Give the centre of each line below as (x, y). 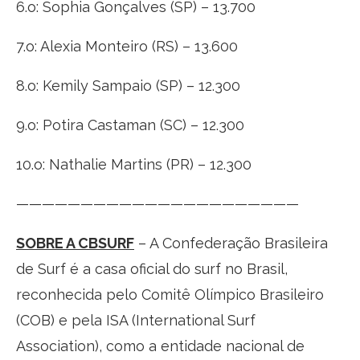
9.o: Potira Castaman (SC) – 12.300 (130, 125)
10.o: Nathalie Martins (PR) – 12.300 (134, 164)
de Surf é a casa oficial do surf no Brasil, (152, 268)
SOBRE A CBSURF (75, 243)
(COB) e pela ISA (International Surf (136, 320)
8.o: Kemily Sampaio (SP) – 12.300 (128, 85)
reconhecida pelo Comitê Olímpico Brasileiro (170, 294)
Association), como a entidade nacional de (160, 346)
